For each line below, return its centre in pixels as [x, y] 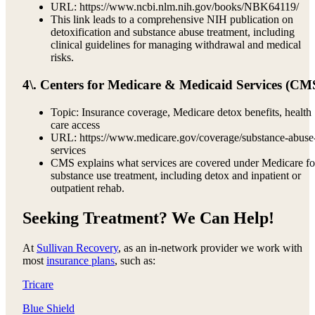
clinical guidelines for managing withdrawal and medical [176, 45]
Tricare [38, 284]
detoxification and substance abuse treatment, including [173, 32]
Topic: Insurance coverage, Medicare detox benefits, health [181, 112]
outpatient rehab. [88, 188]
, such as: [135, 260]
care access [75, 124]
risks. [62, 58]
